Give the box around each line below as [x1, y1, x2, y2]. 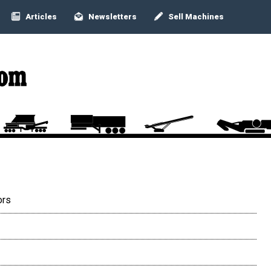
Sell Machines [166, 12, 224, 21]
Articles [24, 12, 57, 21]
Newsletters [87, 12, 137, 21]
